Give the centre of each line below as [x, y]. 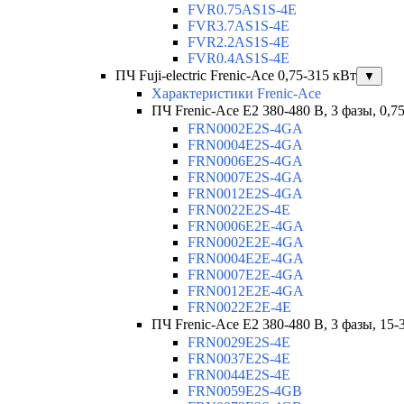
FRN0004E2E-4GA [246, 259]
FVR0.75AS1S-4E [242, 10]
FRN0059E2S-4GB [245, 391]
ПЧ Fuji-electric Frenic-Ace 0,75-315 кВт [236, 76]
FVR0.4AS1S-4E [239, 59]
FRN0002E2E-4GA [246, 243]
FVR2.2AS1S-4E [239, 42]
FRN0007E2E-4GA [246, 275]
